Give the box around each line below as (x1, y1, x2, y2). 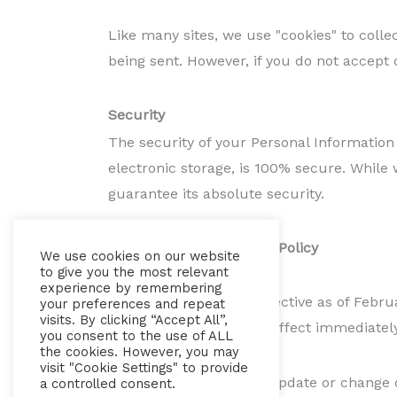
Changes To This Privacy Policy (108, 239, 318, 257)
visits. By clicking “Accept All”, (40, 312, 228, 328)
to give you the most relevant (40, 264, 229, 280)
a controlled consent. (40, 376, 175, 392)
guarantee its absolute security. (108, 184, 324, 202)
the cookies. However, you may (40, 344, 239, 360)
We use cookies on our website (40, 248, 240, 264)
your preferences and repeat (40, 296, 225, 312)
